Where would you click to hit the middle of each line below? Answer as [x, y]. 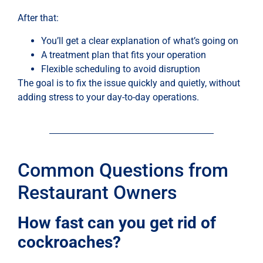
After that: [38, 18]
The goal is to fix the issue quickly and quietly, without [129, 83]
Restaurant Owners [97, 192]
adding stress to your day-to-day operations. [108, 97]
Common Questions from [123, 170]
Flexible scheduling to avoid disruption [121, 69]
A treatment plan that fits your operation [124, 55]
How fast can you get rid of [117, 222]
